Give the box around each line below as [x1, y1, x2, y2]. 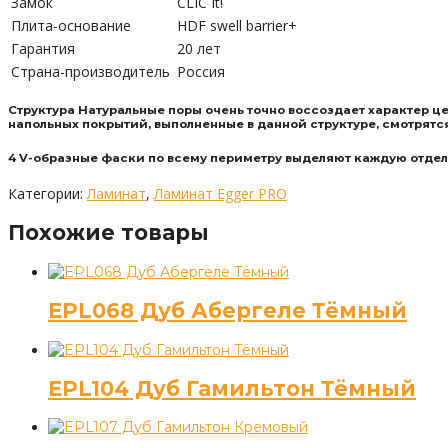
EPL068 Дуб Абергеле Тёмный [48, 298, 407, 324]
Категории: [8, 183, 87, 203]
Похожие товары [8, 220, 209, 246]
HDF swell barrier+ [177, 15, 297, 35]
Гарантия [11, 38, 75, 58]
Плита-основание [11, 15, 131, 35]
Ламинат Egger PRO [154, 183, 287, 203]
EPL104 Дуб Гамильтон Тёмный [48, 376, 416, 402]
